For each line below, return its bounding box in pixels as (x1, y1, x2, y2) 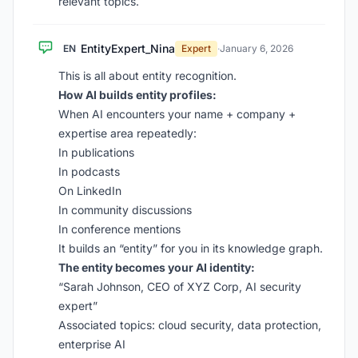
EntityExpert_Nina (81, 42, 175, 55)
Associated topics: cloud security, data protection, (58, 318, 321, 332)
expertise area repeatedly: (58, 126, 197, 140)
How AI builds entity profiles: (58, 88, 217, 101)
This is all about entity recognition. (58, 69, 237, 82)
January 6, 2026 (220, 42, 293, 54)
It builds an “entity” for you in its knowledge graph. (58, 241, 323, 255)
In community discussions (58, 203, 192, 217)
